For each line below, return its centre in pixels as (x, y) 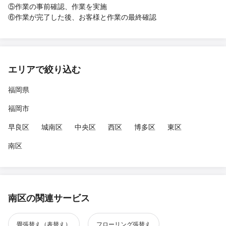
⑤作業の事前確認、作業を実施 (58, 6)
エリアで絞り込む (44, 69)
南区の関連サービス (49, 198)
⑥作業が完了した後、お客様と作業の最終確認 (82, 17)
